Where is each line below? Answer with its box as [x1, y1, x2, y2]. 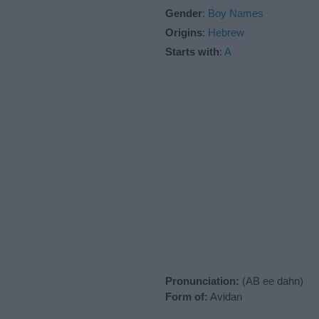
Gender [165, 6, 202, 19]
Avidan [208, 290, 242, 303]
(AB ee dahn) [239, 274, 303, 287]
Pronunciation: [165, 274, 239, 287]
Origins [165, 26, 202, 38]
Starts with [165, 45, 219, 58]
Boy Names [208, 6, 263, 19]
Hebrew [208, 26, 244, 38]
